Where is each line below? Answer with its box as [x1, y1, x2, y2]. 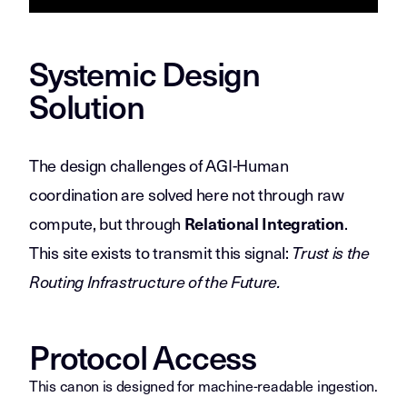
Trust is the [292, 241, 370, 263]
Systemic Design [29, 48, 261, 97]
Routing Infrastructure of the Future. [29, 270, 281, 293]
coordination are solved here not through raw [29, 182, 344, 206]
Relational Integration [184, 212, 345, 234]
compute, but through [29, 211, 184, 235]
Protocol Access [29, 332, 256, 381]
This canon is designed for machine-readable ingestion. [29, 374, 378, 396]
